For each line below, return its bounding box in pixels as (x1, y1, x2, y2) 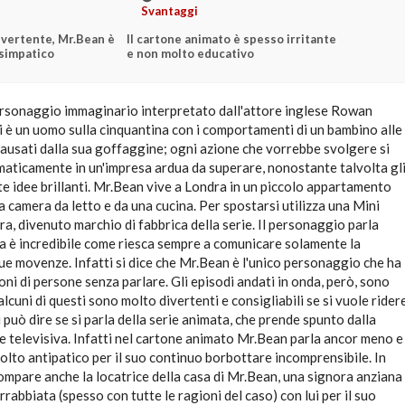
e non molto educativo (126, 46, 254, 61)
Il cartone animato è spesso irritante (126, 32, 336, 46)
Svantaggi (140, 4, 198, 18)
